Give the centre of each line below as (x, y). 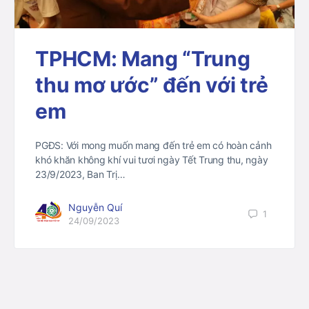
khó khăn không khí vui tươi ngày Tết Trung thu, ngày (152, 160)
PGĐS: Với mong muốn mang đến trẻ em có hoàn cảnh (153, 146)
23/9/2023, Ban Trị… (80, 175)
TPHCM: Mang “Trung (143, 59)
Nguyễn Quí (95, 208)
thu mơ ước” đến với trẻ (152, 85)
